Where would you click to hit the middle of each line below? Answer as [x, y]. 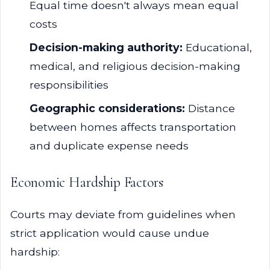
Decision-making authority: [106, 47]
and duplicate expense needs [109, 146]
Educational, [217, 47]
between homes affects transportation [133, 127]
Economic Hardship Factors [87, 182]
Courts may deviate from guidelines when [123, 214]
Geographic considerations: [107, 108]
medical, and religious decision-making [135, 66]
